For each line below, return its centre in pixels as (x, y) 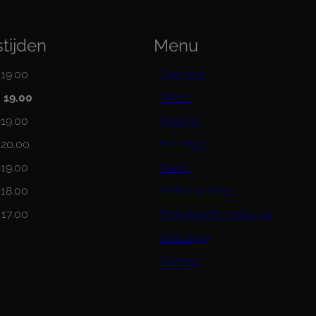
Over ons (182, 75)
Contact (179, 261)
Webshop (184, 238)
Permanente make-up (215, 214)
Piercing (180, 121)
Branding (182, 145)
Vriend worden (196, 191)
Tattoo (175, 98)
